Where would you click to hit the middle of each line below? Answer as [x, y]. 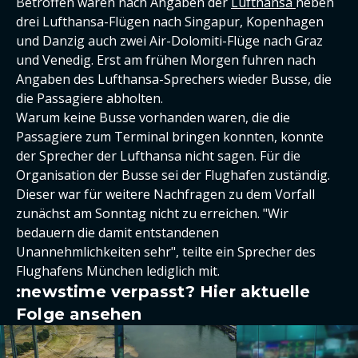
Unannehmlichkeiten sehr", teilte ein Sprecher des [166, 252]
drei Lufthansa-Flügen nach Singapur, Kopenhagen [170, 22]
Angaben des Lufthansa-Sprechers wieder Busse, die [174, 79]
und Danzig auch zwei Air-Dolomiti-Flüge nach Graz [169, 41]
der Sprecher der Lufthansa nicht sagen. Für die [158, 156]
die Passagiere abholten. [89, 98]
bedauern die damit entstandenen [117, 233]
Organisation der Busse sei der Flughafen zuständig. [173, 175]
